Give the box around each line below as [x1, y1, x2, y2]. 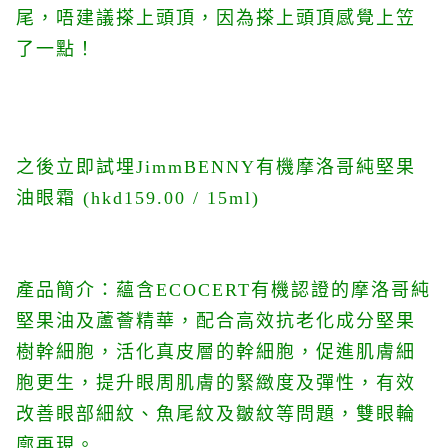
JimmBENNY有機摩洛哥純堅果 [136, 157, 416, 177]
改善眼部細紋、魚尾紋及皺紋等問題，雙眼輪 [16, 404, 416, 424]
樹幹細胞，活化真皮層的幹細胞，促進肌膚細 [16, 342, 416, 362]
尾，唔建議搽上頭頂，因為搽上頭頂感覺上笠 [16, 8, 416, 28]
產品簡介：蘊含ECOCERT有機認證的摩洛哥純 [16, 280, 431, 300]
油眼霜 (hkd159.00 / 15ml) [16, 188, 260, 208]
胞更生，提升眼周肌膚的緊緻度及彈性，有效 [16, 373, 416, 393]
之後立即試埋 [16, 157, 136, 177]
